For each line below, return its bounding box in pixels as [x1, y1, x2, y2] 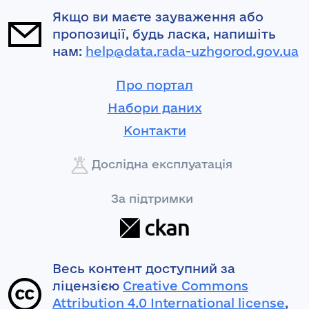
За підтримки [110, 191, 193, 205]
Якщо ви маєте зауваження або [52, 10, 263, 24]
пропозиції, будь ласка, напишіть [52, 27, 276, 41]
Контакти [123, 123, 186, 138]
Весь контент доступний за [52, 261, 235, 276]
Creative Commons [123, 279, 248, 293]
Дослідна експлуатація [88, 157, 232, 171]
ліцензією [52, 279, 123, 293]
